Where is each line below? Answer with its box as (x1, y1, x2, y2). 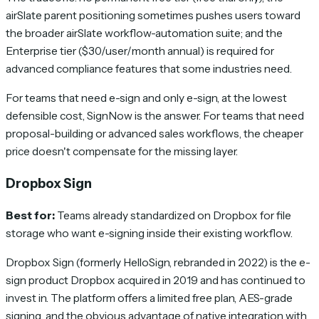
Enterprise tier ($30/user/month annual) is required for (6, 44, 274, 58)
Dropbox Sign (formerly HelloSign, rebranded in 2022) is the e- (6, 255, 310, 269)
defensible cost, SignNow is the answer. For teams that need (6, 108, 304, 122)
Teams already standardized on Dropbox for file (55, 209, 291, 223)
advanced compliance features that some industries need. (6, 62, 292, 76)
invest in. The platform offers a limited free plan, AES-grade (6, 291, 293, 305)
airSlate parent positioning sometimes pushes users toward (6, 9, 300, 23)
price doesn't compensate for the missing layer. (6, 144, 238, 158)
